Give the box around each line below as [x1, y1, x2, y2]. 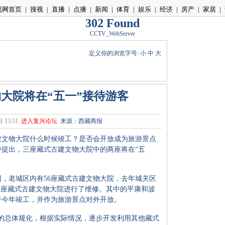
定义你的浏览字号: [88, 50, 140, 57]
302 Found [85, 17, 140, 30]
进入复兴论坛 [21, 118, 57, 125]
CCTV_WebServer [90, 30, 135, 37]
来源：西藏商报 [57, 118, 105, 125]
